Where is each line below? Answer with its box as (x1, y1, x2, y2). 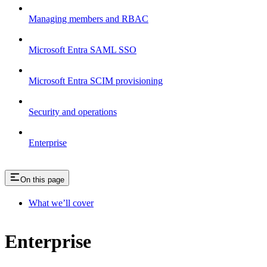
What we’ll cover (29, 197, 94, 208)
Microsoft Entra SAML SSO (29, 45, 136, 55)
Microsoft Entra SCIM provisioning (29, 76, 163, 86)
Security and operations (29, 107, 117, 117)
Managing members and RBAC (29, 14, 148, 24)
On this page (20, 175, 64, 185)
